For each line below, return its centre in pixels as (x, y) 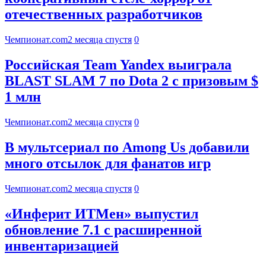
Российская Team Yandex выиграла (118, 65)
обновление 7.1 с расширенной (103, 229)
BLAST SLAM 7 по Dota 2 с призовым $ (132, 81)
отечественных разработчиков (104, 15)
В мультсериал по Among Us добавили (127, 148)
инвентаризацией (62, 246)
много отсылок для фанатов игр (108, 164)
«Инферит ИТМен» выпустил (102, 213)
